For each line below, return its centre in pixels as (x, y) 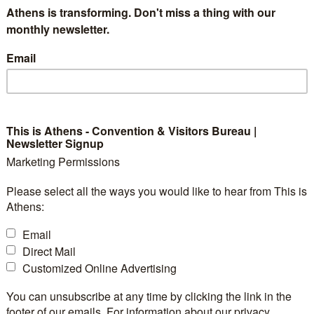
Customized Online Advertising (100, 268)
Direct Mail (49, 251)
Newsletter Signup (55, 143)
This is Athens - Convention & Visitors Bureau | (131, 131)
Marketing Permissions (63, 162)
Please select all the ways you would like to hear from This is (157, 191)
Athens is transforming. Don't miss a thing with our (141, 12)
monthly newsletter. (58, 29)
